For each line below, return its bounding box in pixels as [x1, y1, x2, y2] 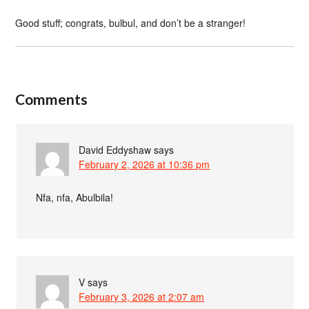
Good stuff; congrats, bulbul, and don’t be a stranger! [15, 16, 246, 30]
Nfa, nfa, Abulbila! [36, 190, 114, 204]
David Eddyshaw [79, 142, 152, 157]
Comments [15, 90, 88, 108]
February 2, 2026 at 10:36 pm [79, 157, 210, 171]
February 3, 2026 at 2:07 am [79, 289, 205, 303]
